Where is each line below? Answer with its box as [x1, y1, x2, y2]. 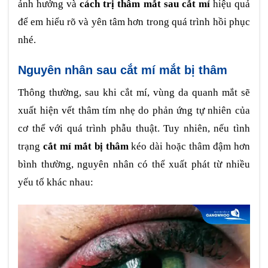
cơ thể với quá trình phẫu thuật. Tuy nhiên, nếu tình [18, 123, 250, 135]
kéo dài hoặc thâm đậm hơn [128, 141, 251, 153]
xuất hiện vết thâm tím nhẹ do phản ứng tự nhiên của [18, 105, 250, 117]
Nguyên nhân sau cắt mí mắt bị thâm [18, 63, 227, 77]
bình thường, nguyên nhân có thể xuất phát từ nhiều [18, 159, 250, 170]
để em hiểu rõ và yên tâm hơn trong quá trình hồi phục [18, 16, 250, 28]
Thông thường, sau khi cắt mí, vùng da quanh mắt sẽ [18, 87, 250, 99]
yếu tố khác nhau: [18, 176, 93, 188]
